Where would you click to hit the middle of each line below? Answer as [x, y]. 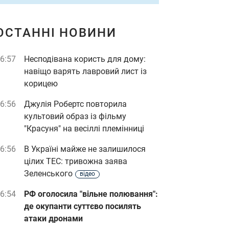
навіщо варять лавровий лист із [85, 71]
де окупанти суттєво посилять [83, 206]
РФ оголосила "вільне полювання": [91, 194]
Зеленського [48, 174]
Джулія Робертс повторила [75, 104]
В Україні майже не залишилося [85, 149]
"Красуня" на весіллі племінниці [84, 129]
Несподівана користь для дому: [85, 59]
